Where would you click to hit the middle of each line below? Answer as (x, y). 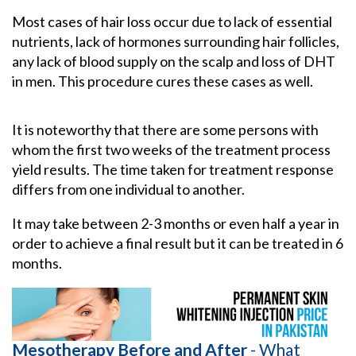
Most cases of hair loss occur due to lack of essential (172, 22)
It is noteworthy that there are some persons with (165, 130)
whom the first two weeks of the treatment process (171, 150)
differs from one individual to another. (128, 190)
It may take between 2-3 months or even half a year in (176, 224)
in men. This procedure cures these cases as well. (163, 81)
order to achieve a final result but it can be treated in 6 (178, 244)
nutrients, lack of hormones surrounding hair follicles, (176, 42)
